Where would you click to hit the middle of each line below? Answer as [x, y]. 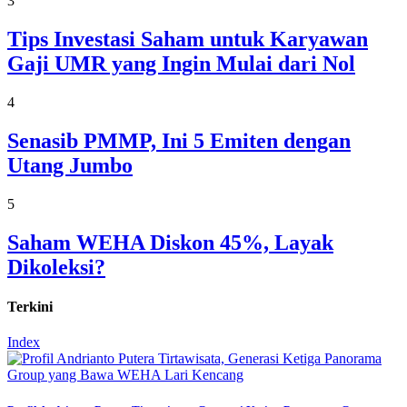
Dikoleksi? [56, 267]
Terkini [30, 306]
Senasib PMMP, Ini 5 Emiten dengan [179, 140]
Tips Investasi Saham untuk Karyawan [188, 40]
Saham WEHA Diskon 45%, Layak [170, 242]
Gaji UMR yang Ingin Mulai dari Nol [181, 64]
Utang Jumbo [70, 165]
